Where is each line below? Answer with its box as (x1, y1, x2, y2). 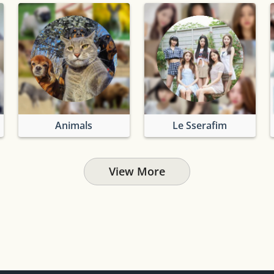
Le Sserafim (172, 118, 228, 132)
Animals (55, 118, 93, 132)
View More (109, 163, 165, 179)
